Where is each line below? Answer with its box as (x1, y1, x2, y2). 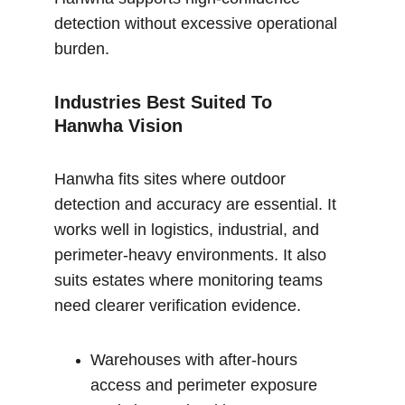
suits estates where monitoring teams (54, 271, 327, 289)
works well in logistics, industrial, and (54, 221, 324, 239)
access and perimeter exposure (90, 376, 317, 394)
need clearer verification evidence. (54, 297, 301, 315)
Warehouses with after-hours (90, 351, 302, 369)
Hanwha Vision (54, 116, 183, 136)
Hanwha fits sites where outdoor (54, 170, 290, 188)
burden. (54, 40, 109, 58)
